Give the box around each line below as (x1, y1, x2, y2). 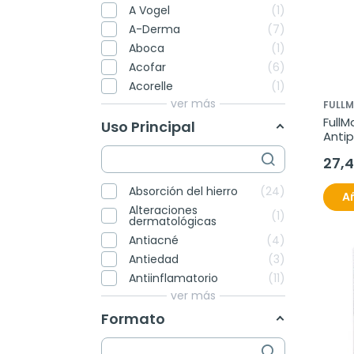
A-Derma (129, 21, 180, 38)
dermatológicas (129, 213, 217, 229)
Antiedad (129, 251, 179, 267)
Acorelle (129, 78, 173, 95)
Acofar (129, 59, 166, 76)
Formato (101, 308, 165, 329)
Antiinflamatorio (129, 270, 218, 286)
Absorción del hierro (129, 183, 238, 199)
